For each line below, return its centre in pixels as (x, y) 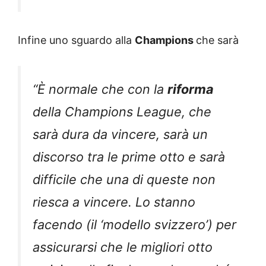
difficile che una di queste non (124, 180)
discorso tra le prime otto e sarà (129, 157)
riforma (191, 89)
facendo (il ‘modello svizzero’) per (134, 225)
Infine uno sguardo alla (76, 40)
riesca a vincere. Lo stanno (114, 202)
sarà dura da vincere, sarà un (120, 134)
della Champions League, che (122, 112)
